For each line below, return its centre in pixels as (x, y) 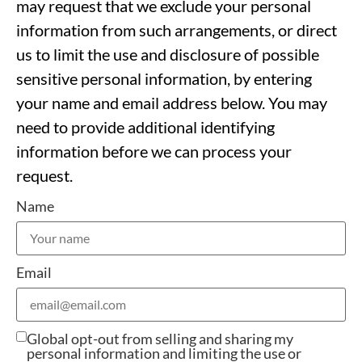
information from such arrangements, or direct (177, 29)
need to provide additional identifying (145, 126)
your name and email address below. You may (172, 102)
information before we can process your (154, 151)
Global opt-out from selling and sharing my (160, 339)
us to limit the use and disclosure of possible (168, 54)
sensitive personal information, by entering (164, 78)
